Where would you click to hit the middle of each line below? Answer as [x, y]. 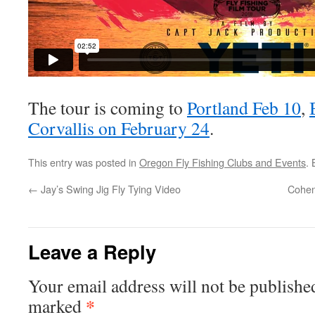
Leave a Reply [92, 251]
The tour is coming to [108, 108]
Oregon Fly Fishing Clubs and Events [223, 162]
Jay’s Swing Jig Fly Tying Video [109, 189]
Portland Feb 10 [244, 108]
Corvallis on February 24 [119, 128]
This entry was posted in [84, 162]
